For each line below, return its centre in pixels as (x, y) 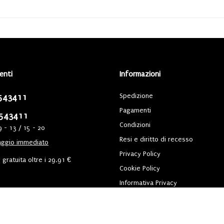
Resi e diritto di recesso (156, 139)
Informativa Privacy (148, 182)
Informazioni (140, 74)
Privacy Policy (140, 153)
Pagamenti (135, 110)
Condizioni (135, 124)
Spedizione (136, 95)
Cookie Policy (140, 168)
